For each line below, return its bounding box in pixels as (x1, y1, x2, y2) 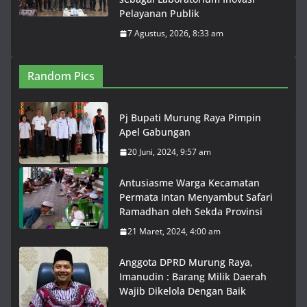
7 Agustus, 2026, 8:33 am (127, 27, 223, 40)
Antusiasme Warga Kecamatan (119, 176, 260, 190)
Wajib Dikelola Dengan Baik (119, 284, 246, 298)
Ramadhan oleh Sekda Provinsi (119, 205, 262, 219)
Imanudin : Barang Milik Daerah (119, 270, 267, 284)
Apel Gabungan (119, 125, 191, 139)
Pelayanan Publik (119, 7, 199, 21)
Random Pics (27, 69, 95, 84)
